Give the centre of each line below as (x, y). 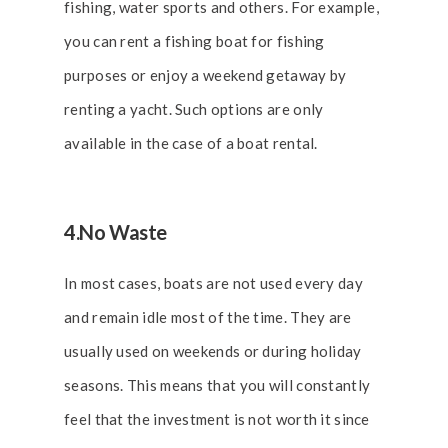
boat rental (276, 143)
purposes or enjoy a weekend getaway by (205, 75)
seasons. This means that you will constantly (217, 385)
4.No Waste (115, 232)
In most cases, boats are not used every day (213, 283)
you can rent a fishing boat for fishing (194, 41)
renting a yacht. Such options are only (194, 109)
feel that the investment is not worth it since (217, 419)
